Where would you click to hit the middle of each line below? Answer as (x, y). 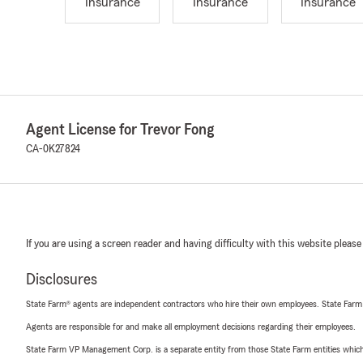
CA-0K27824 (53, 149)
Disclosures (62, 280)
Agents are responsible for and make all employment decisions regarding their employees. (191, 327)
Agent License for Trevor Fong (120, 130)
